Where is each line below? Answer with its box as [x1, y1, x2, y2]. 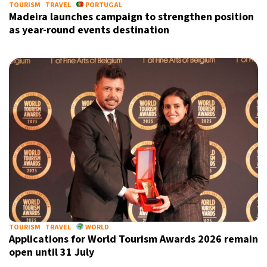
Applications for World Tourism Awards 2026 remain [9, 232, 258, 247]
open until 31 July [9, 245, 94, 260]
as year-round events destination [9, 23, 169, 38]
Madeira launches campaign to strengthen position [9, 10, 254, 24]
